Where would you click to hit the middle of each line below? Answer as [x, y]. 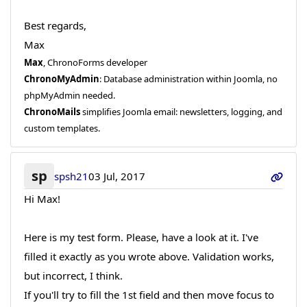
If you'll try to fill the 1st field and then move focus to [149, 295]
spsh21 [72, 176]
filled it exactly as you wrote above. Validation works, [149, 257]
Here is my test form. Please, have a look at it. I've [141, 237]
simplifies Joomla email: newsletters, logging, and [181, 111]
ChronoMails [52, 111]
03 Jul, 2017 [117, 176]
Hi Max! [42, 199]
